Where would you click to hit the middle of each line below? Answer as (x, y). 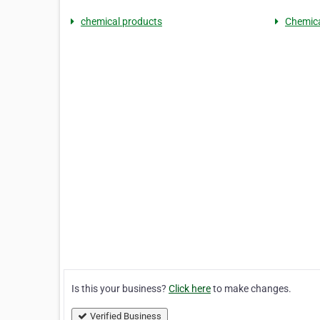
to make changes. (251, 289)
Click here (190, 289)
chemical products (121, 22)
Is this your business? (120, 289)
